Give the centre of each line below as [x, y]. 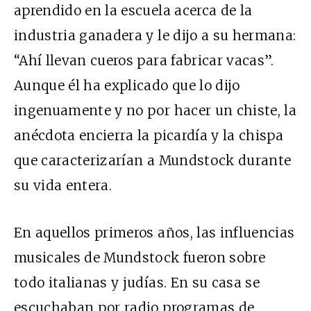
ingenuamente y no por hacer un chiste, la [155, 110]
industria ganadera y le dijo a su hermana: [155, 35]
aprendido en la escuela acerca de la [133, 10]
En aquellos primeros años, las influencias [154, 232]
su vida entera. [63, 185]
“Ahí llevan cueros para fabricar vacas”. [144, 60]
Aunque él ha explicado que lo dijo [127, 85]
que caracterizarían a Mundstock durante [153, 160]
